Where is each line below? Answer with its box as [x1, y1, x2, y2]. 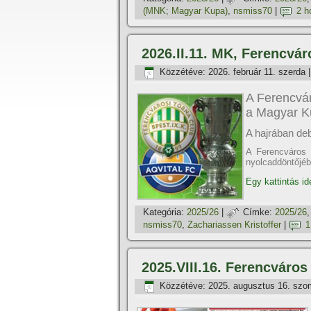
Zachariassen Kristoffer [187, 219, 281, 230]
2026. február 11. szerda [208, 67, 305, 78]
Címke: [243, 207, 272, 218]
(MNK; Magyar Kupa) [143, 6, 228, 17]
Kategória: [143, 207, 184, 218]
